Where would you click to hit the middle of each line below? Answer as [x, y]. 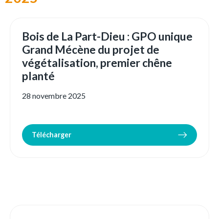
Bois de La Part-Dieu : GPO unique [107, 36]
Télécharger [52, 135]
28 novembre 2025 [54, 96]
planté [38, 76]
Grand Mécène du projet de [91, 50]
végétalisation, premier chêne [97, 63]
